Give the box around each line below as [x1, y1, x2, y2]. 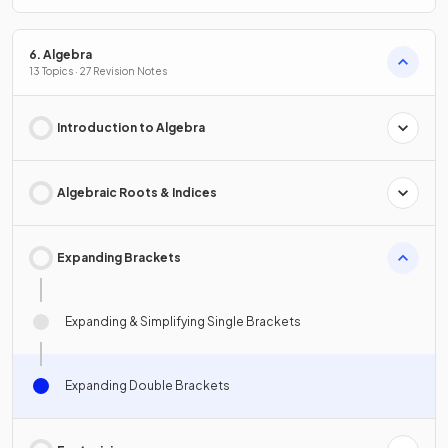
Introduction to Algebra [57, 119, 205, 135]
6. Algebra [29, 46, 92, 62]
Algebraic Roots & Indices [57, 184, 217, 200]
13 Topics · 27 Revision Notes [29, 64, 167, 77]
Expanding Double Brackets [65, 377, 230, 393]
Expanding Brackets [57, 249, 181, 265]
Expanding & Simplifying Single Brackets [65, 313, 301, 329]
